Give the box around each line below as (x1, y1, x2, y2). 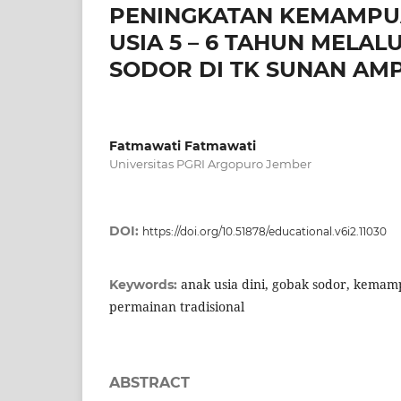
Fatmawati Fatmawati (109, 137, 256, 154)
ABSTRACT (109, 373, 190, 391)
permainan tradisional (109, 297, 244, 315)
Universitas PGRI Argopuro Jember (109, 156, 311, 171)
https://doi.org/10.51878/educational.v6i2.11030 (142, 224, 387, 238)
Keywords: (109, 276, 181, 293)
